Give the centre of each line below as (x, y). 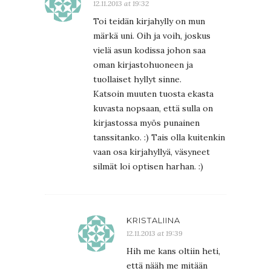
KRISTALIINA (153, 220)
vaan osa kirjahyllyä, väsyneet (152, 152)
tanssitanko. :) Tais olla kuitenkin (159, 137)
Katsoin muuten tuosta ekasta (153, 93)
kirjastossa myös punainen (146, 122)
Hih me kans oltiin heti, (173, 251)
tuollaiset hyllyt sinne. (137, 79)
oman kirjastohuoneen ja (143, 64)
